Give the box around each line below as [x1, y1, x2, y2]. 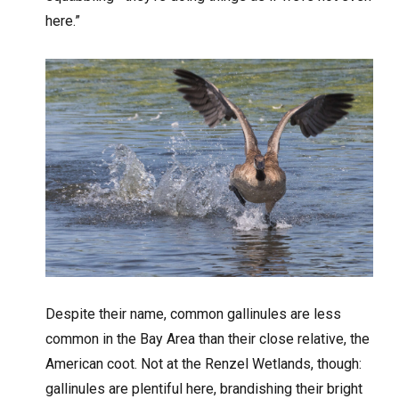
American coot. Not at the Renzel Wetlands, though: [45, 354, 362, 372]
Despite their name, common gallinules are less [45, 305, 342, 322]
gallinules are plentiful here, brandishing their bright [45, 379, 363, 397]
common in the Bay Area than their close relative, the [45, 330, 370, 347]
